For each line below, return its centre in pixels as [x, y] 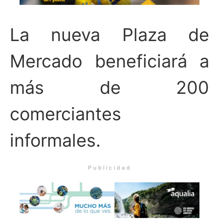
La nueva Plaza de [109, 35]
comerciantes [66, 114]
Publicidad [109, 167]
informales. [55, 141]
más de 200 [109, 88]
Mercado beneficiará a [109, 61]
